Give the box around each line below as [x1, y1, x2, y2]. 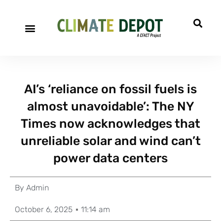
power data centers [53, 151, 168, 165]
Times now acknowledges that [21, 116, 200, 131]
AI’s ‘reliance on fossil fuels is [24, 82, 197, 96]
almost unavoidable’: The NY [27, 99, 194, 113]
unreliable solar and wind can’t [20, 134, 201, 148]
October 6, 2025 [15, 205, 73, 214]
